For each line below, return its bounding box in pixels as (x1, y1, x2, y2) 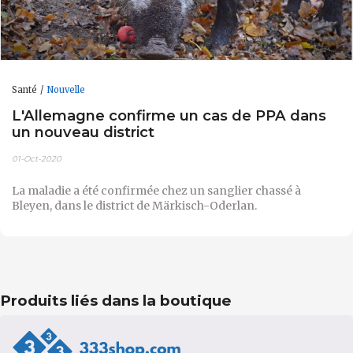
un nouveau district (12, 123, 154, 142)
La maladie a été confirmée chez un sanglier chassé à (12, 183, 301, 198)
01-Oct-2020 (12, 153, 61, 164)
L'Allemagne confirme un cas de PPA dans (12, 106, 326, 125)
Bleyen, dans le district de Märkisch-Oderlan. (12, 198, 257, 213)
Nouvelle (46, 84, 85, 95)
